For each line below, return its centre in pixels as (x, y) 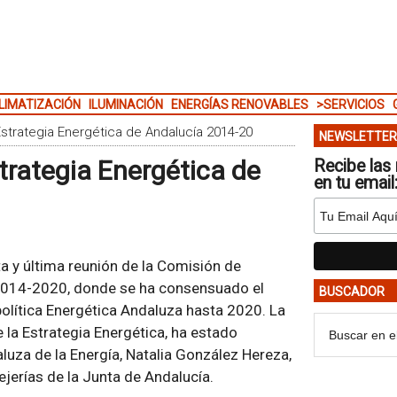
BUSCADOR (351, 292)
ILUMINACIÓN (125, 105)
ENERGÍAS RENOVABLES (239, 105)
